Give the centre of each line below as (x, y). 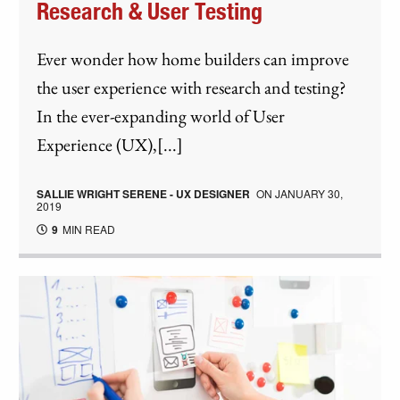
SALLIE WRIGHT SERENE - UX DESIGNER (144, 193)
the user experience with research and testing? (192, 87)
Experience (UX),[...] (110, 144)
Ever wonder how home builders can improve (193, 58)
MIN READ (88, 229)
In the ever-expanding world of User (161, 116)
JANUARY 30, (309, 193)
